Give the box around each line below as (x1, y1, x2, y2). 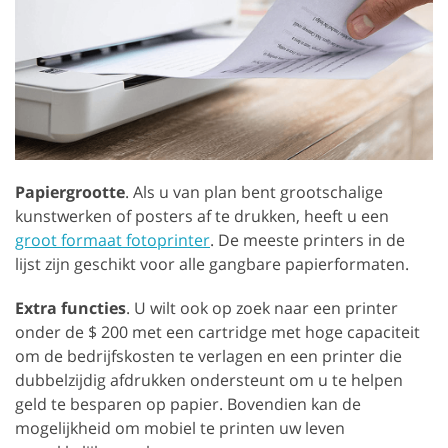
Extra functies (15, 296, 126, 319)
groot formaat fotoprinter (15, 228, 210, 251)
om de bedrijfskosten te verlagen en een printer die (15, 344, 402, 367)
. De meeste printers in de (210, 228, 405, 251)
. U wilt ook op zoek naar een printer (126, 296, 398, 319)
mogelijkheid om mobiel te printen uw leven (15, 416, 345, 439)
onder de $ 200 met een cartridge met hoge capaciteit (15, 320, 420, 343)
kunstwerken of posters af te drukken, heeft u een (15, 204, 389, 227)
